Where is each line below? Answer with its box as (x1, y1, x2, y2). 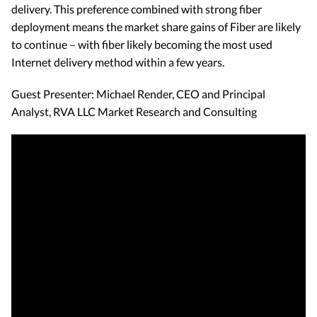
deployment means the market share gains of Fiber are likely (11, 20, 301, 33)
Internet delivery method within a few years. (11, 55, 224, 69)
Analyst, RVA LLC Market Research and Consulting (11, 105, 257, 118)
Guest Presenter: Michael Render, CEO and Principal (11, 87, 265, 100)
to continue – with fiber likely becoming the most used (11, 38, 272, 51)
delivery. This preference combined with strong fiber (11, 2, 262, 16)
